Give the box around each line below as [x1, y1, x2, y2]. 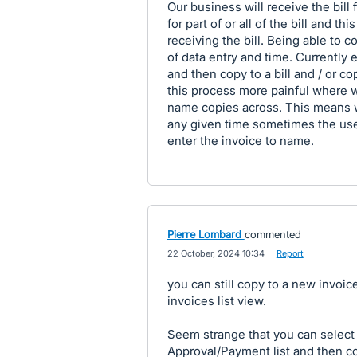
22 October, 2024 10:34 [167, 248, 265, 259]
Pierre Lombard [167, 228, 241, 241]
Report [276, 248, 304, 259]
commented [244, 228, 301, 241]
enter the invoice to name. [167, 133, 314, 148]
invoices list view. [167, 293, 266, 308]
